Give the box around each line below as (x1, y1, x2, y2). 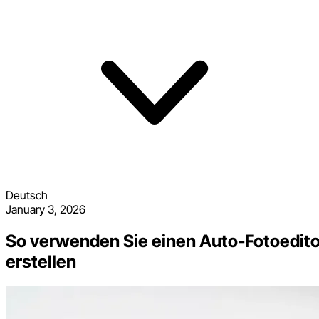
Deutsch (6, 188, 48, 202)
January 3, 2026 (6, 202, 85, 216)
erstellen (6, 251, 76, 272)
